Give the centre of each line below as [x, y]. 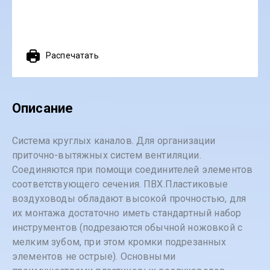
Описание [43, 108]
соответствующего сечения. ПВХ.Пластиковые [120, 184]
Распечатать [72, 55]
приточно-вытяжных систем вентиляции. [107, 155]
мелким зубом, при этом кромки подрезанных [119, 242]
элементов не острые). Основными [94, 256]
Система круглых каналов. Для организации [114, 141]
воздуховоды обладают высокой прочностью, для [129, 199]
